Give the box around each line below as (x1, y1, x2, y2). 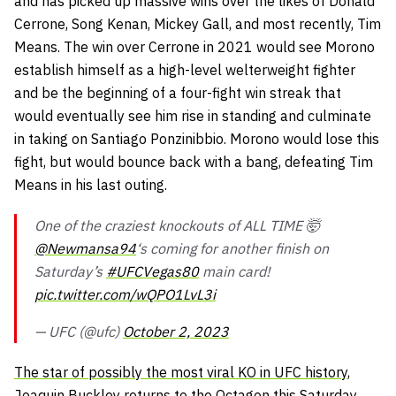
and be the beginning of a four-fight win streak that (14, 83, 341, 102)
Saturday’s (34, 262, 106, 280)
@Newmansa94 (34, 239, 136, 257)
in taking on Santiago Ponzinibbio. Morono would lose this (14, 129, 379, 148)
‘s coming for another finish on (136, 239, 329, 257)
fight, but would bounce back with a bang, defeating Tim (14, 152, 373, 171)
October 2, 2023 (123, 322, 229, 340)
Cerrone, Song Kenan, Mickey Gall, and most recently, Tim (14, 14, 381, 33)
